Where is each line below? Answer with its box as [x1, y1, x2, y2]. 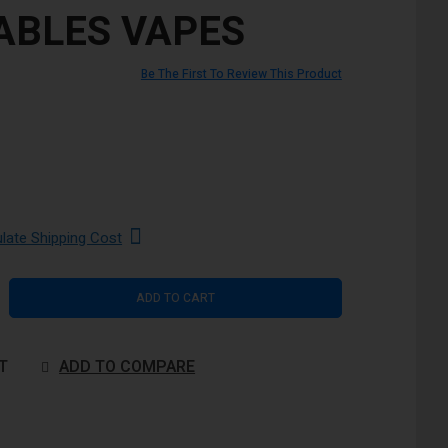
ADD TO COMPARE [59, 354, 196, 379]
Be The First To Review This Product [140, 64, 342, 83]
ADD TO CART [135, 288, 215, 307]
